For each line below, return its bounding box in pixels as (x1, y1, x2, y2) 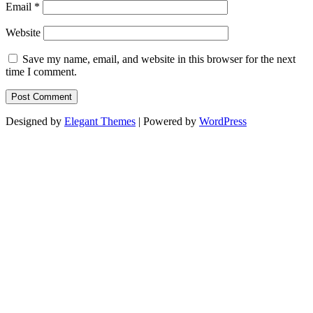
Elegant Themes (64, 115, 136, 128)
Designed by (6, 115, 64, 128)
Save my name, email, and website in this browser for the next (22, 53, 296, 66)
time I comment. (6, 66, 77, 78)
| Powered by (136, 115, 199, 128)
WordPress (199, 115, 247, 128)
